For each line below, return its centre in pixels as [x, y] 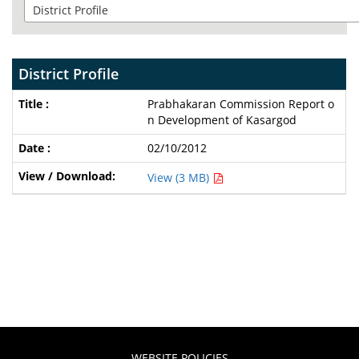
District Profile [69, 74]
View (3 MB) [179, 177]
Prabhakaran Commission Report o [240, 104]
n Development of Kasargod [222, 120]
